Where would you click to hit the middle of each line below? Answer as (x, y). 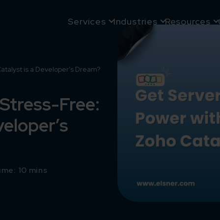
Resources (188, 21)
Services (87, 21)
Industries (135, 21)
